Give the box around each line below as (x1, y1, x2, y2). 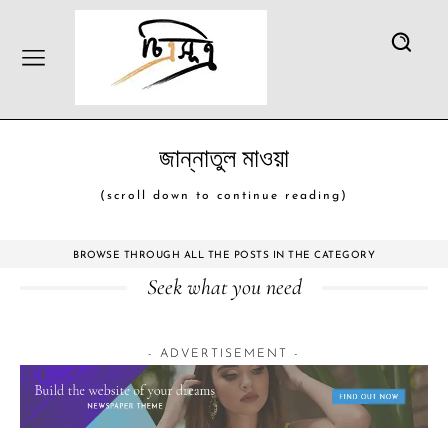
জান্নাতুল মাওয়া (159, 143, 289, 174)
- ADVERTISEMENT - (148, 348, 300, 360)
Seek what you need (146, 274, 302, 300)
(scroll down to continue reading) (100, 190, 348, 202)
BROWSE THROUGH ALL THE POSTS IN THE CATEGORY (73, 250, 375, 261)
